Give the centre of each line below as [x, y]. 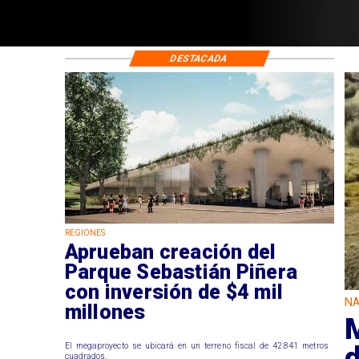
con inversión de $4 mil [174, 292]
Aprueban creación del [170, 252]
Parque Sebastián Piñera [181, 272]
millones [105, 312]
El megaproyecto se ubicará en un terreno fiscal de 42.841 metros [196, 346]
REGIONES [85, 233]
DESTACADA [199, 58]
